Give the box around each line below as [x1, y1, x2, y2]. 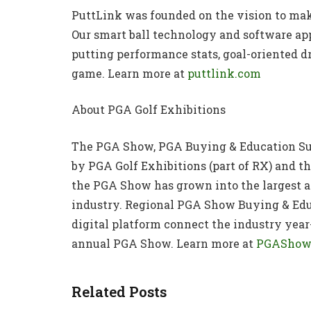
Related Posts [72, 282, 167, 302]
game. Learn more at [72, 65, 187, 81]
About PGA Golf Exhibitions [72, 102, 226, 117]
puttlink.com [187, 65, 261, 81]
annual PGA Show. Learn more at [72, 236, 256, 251]
